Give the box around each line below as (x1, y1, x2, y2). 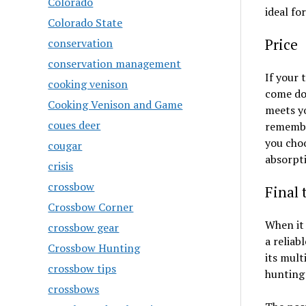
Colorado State (48, 15, 123, 30)
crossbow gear (48, 220, 120, 235)
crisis (48, 158, 74, 173)
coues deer (48, 117, 101, 133)
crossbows (48, 281, 100, 296)
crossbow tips (48, 261, 117, 276)
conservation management (48, 56, 182, 71)
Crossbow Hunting (48, 240, 141, 255)
